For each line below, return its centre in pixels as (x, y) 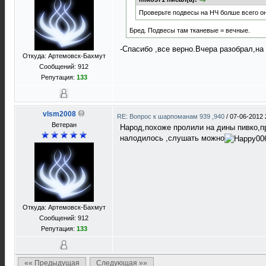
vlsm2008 (59, 114)
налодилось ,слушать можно (172, 138)
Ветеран (64, 125)
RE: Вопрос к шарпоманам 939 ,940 (172, 116)
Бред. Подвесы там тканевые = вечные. (190, 31)
